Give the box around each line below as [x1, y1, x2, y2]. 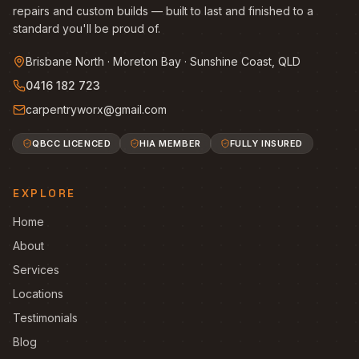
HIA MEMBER [139, 138, 201, 149]
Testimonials [13, 311, 78, 325]
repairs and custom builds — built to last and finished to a [13, 4, 313, 18]
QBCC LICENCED [32, 138, 111, 149]
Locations [13, 287, 63, 301]
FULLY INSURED [229, 138, 303, 149]
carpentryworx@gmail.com [26, 103, 167, 116]
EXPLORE [13, 186, 76, 200]
